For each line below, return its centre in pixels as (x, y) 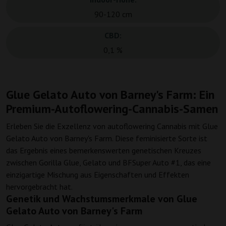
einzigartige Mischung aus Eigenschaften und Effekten (98, 175)
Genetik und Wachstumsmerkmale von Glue (102, 199)
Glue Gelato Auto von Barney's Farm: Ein (110, 95)
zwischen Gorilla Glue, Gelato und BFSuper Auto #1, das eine (108, 163)
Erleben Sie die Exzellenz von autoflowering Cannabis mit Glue (112, 126)
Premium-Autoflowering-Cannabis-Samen (112, 109)
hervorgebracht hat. (39, 187)
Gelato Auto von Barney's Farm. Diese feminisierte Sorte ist (107, 138)
